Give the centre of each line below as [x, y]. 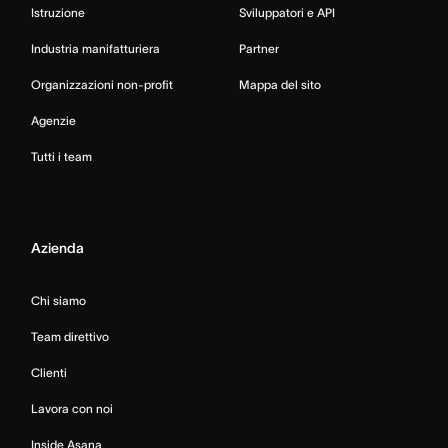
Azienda [57, 247]
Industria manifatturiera [95, 48]
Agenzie [53, 120]
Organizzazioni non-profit [102, 84]
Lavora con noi [72, 408]
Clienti [49, 372]
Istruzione [58, 12]
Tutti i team [61, 156]
